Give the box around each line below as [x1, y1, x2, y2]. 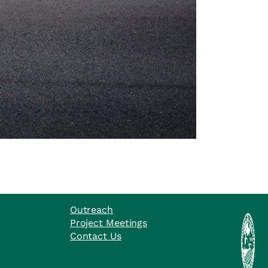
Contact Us [69, 230, 121, 242]
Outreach [69, 204, 113, 216]
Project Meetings [69, 217, 148, 229]
